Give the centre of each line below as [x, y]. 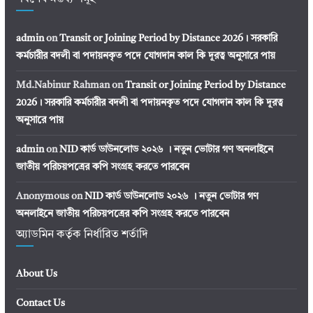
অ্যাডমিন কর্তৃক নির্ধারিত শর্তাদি [82, 235]
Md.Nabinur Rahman [63, 86]
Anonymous [42, 197]
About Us [36, 274]
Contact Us [40, 304]
